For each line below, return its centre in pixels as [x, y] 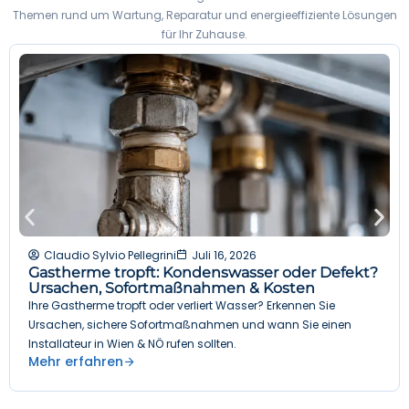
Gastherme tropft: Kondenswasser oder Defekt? [203, 272]
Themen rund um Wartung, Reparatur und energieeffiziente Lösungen [204, 15]
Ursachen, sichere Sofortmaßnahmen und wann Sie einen [190, 324]
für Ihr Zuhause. [204, 34]
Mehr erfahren [76, 361]
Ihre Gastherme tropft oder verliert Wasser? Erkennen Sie [182, 305]
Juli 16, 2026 [224, 255]
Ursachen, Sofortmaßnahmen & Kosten [172, 288]
